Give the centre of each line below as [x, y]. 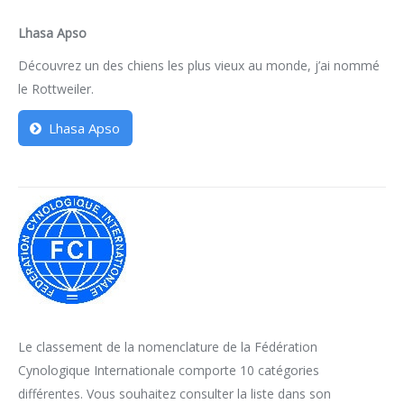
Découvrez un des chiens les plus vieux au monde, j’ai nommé [199, 65]
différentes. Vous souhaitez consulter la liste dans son [174, 394]
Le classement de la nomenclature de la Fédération [168, 347]
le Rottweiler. [56, 89]
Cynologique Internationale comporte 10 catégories [169, 370]
